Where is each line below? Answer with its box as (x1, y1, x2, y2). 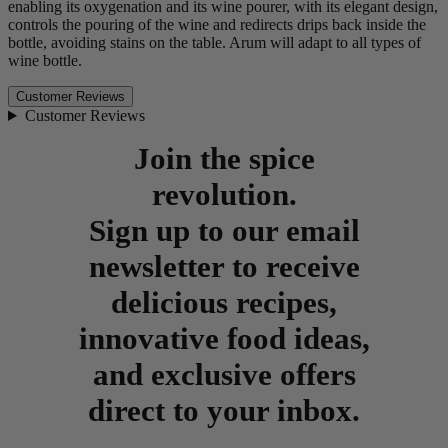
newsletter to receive (88, 249, 360, 284)
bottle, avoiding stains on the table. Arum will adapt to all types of (8, 34, 421, 51)
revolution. (151, 177, 297, 212)
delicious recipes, (111, 285, 337, 320)
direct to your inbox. (88, 393, 360, 428)
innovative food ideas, (78, 321, 370, 356)
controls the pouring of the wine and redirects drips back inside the (8, 16, 426, 33)
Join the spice (133, 141, 315, 176)
